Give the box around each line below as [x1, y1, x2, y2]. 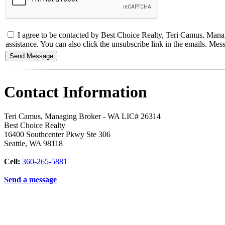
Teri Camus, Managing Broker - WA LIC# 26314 [4, 112, 161, 121]
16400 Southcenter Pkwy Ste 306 [4, 130, 110, 139]
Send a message [4, 175, 57, 184]
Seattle [4, 139, 25, 148]
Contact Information [4, 82, 147, 101]
